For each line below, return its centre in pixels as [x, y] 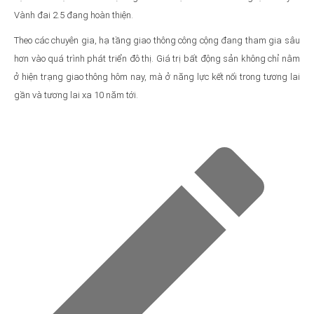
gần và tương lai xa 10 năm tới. [76, 95]
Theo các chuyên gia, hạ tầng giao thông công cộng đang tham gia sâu [157, 40]
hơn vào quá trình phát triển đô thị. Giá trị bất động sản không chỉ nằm [157, 58]
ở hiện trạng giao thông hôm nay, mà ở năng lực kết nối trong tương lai [157, 76]
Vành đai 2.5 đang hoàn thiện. [75, 15]
